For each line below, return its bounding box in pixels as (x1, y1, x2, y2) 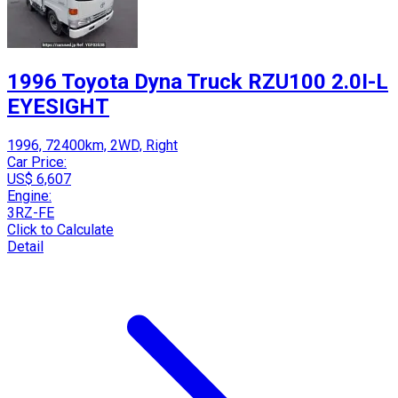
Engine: (7, 187, 52, 204)
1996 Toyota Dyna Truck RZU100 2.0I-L (7, 69, 388, 95)
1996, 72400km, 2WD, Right (7, 137, 178, 154)
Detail (7, 238, 44, 255)
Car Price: (7, 154, 67, 171)
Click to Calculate (7, 221, 114, 238)
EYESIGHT (7, 94, 109, 120)
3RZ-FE (7, 204, 54, 221)
